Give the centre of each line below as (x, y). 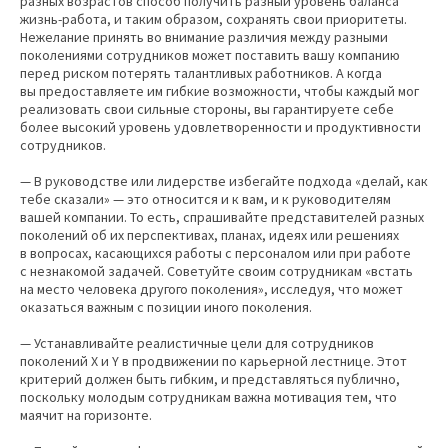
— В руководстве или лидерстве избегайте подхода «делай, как (224, 181)
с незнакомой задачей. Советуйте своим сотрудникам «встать (216, 271)
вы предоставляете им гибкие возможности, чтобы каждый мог (219, 91)
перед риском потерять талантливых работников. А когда (201, 73)
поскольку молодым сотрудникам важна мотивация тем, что (208, 397)
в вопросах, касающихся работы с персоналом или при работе (215, 253)
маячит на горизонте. (86, 415)
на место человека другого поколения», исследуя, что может (211, 289)
